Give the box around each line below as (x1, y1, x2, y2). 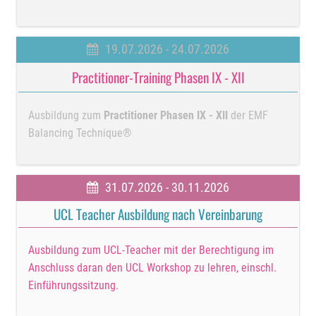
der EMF (228, 108, 269, 122)
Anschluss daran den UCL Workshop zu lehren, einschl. (28, 261, 277, 275)
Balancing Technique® (28, 126, 133, 140)
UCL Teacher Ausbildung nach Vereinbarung (54, 203, 262, 224)
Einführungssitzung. (28, 279, 119, 293)
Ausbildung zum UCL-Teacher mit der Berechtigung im (28, 243, 274, 257)
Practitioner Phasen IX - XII (104, 108, 229, 122)
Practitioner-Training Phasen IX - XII (71, 67, 245, 88)
